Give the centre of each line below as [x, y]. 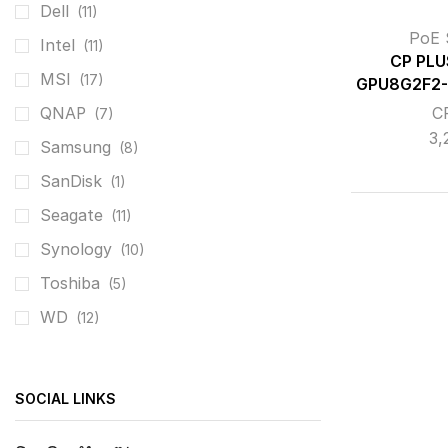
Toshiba [70, 283]
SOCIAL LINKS [65, 398]
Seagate [71, 215]
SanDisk [71, 181]
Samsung [75, 147]
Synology [76, 249]
